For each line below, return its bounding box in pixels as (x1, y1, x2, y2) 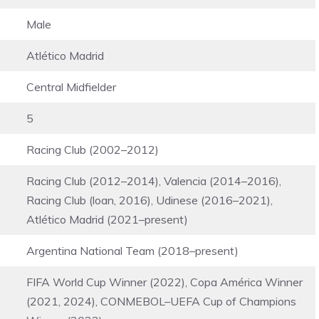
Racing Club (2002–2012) (26, 142, 159, 157)
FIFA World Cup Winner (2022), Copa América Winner (26, 274, 303, 289)
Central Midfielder (26, 79, 116, 94)
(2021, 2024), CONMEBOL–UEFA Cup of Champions (26, 293, 296, 308)
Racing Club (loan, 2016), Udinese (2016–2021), (26, 192, 273, 207)
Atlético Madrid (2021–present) (26, 211, 188, 226)
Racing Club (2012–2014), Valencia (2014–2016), (26, 173, 281, 188)
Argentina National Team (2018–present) (26, 243, 239, 258)
